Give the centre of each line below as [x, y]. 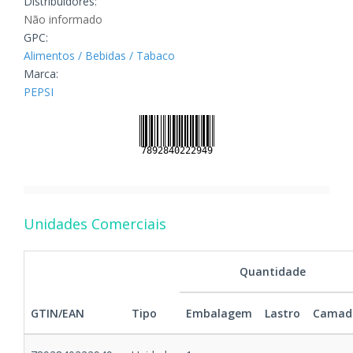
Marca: [41, 74]
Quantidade [273, 272]
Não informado [63, 20]
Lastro [282, 314]
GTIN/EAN [58, 314]
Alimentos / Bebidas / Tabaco [99, 56]
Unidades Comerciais [95, 224]
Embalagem [219, 314]
